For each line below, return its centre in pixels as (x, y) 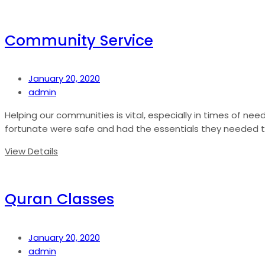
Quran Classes (59, 199)
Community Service (79, 40)
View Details (31, 151)
